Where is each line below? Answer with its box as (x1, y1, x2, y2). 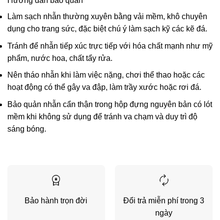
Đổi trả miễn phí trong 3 (123, 196, 205, 205)
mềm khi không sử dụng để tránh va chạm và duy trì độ (7, 112, 197, 121)
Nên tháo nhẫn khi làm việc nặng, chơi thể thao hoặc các (7, 71, 205, 80)
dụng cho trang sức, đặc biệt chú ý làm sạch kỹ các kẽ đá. (7, 25, 207, 33)
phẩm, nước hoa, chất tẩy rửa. (7, 54, 112, 62)
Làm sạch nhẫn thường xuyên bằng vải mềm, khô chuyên (7, 12, 207, 21)
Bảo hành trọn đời (25, 196, 88, 205)
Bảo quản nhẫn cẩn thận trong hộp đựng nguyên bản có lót (7, 100, 212, 109)
